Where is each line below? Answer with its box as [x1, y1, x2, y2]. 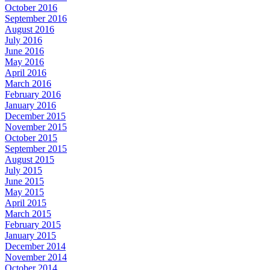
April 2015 [5, 197, 46, 208]
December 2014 [5, 240, 66, 251]
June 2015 [5, 175, 44, 186]
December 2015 [5, 110, 66, 121]
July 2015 [5, 165, 42, 175]
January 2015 [5, 230, 56, 240]
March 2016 [5, 78, 51, 89]
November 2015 [5, 121, 67, 132]
